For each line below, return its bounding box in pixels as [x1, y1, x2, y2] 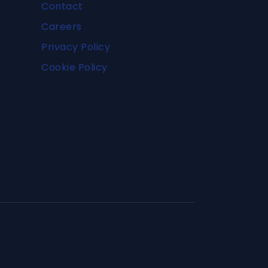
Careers [41, 20, 82, 33]
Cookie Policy [41, 60, 108, 74]
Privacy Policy [41, 40, 110, 54]
